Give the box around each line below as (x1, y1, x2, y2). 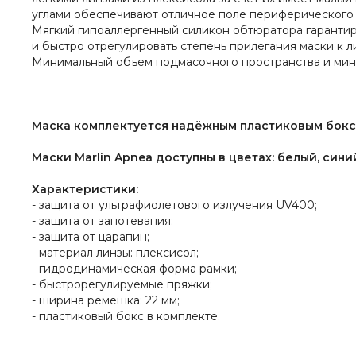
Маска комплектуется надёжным (32, 118, 237, 133)
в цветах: (219, 150, 274, 165)
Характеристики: (32, 182, 138, 197)
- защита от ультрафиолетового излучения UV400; (32, 198, 317, 213)
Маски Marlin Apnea (32, 150, 153, 165)
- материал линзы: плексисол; (32, 246, 199, 261)
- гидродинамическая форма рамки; (32, 261, 237, 277)
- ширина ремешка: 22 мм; (32, 293, 180, 308)
